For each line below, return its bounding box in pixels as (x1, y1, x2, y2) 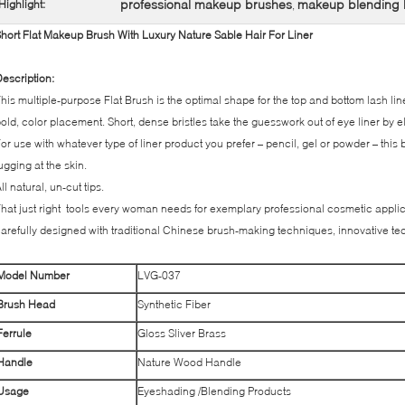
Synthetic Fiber (137, 297, 211, 311)
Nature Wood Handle (137, 355, 241, 369)
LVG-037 (137, 268, 181, 282)
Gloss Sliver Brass (137, 326, 226, 340)
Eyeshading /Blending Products (137, 384, 291, 398)
